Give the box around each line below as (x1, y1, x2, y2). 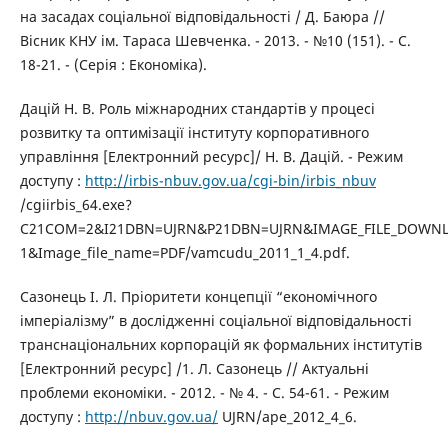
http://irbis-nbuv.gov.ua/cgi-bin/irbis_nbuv (84, 171, 376, 191)
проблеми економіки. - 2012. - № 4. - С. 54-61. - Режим (19, 383, 389, 403)
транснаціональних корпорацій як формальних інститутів (19, 335, 422, 355)
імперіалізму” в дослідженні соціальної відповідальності (19, 311, 412, 331)
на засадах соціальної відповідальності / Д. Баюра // (19, 7, 385, 27)
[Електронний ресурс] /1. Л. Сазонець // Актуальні (19, 359, 369, 379)
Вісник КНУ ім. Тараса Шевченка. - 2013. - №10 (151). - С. (19, 31, 411, 51)
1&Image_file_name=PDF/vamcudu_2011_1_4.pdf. (19, 243, 350, 263)
